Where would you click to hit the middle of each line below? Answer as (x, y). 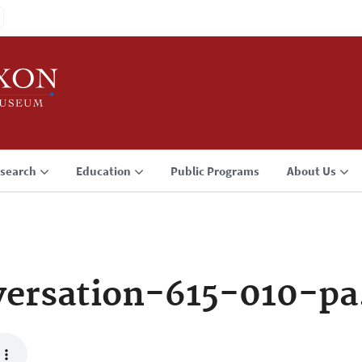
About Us (311, 171)
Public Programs (215, 171)
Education (103, 171)
